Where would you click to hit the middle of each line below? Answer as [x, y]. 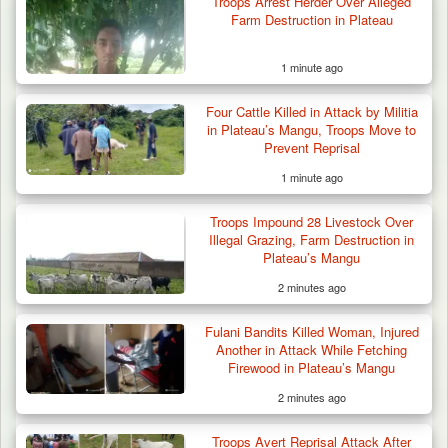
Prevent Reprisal [311, 147]
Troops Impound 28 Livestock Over [312, 221]
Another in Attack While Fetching [312, 349]
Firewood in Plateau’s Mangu [312, 367]
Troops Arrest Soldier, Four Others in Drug [216, 101]
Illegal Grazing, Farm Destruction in [312, 239]
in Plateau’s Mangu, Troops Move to [312, 129]
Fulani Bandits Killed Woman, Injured [311, 331]
